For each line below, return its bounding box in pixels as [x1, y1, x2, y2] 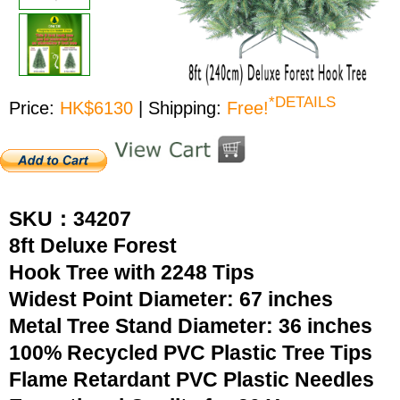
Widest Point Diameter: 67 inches [9, 287, 333, 311]
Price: [9, 97, 54, 118]
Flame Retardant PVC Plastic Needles [9, 368, 374, 391]
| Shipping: [138, 97, 227, 118]
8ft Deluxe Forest [9, 234, 193, 257]
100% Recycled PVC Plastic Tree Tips [9, 341, 372, 364]
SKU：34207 [9, 207, 131, 230]
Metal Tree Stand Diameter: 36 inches [9, 314, 372, 337]
